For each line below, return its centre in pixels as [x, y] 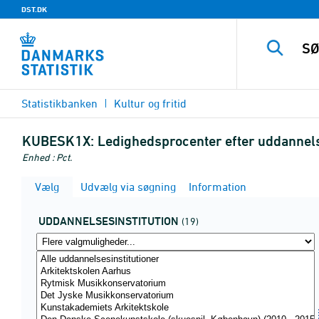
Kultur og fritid [150, 103]
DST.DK [34, 9]
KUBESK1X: [58, 141]
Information [216, 187]
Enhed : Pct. [47, 157]
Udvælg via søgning [127, 187]
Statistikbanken [59, 103]
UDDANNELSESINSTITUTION [109, 221]
